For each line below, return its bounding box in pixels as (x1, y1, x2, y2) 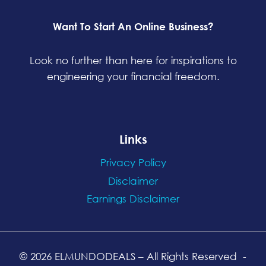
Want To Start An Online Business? (52, 20, 214, 33)
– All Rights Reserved (135, 250, 240, 262)
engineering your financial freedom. (46, 69, 220, 83)
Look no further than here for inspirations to (29, 53, 237, 66)
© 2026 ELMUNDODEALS (20, 250, 135, 262)
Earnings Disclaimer (87, 192, 179, 205)
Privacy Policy (100, 156, 166, 169)
